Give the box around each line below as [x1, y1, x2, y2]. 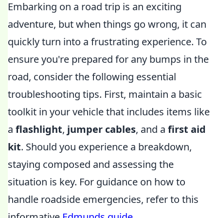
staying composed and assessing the [8, 158, 174, 171]
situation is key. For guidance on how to [8, 175, 185, 188]
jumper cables [67, 123, 136, 136]
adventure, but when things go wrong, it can [8, 18, 206, 31]
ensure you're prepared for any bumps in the [8, 53, 209, 66]
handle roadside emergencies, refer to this [8, 193, 199, 206]
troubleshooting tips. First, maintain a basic [8, 88, 202, 101]
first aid [168, 123, 206, 136]
